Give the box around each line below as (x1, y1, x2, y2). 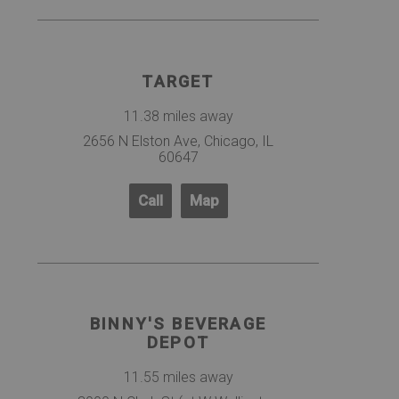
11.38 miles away (123, 107, 233, 125)
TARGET (142, 72, 215, 93)
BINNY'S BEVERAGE (90, 314, 266, 335)
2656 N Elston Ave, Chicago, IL (83, 132, 273, 150)
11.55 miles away (123, 369, 233, 387)
